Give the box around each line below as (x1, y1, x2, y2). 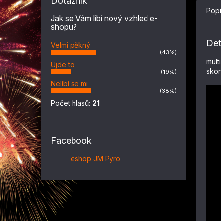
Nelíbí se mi (51, 79, 88, 88)
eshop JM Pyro (71, 154, 120, 163)
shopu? (51, 22, 77, 32)
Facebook (51, 135, 92, 146)
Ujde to (51, 60, 74, 69)
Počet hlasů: (51, 99, 92, 107)
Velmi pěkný (51, 41, 90, 49)
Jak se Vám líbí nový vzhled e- (51, 13, 158, 23)
